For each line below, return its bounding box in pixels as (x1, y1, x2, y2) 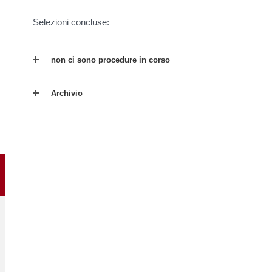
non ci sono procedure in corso (51, 55, 170, 64)
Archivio (51, 88, 83, 98)
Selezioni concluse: (33, 17, 109, 28)
